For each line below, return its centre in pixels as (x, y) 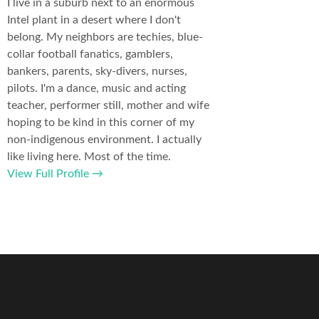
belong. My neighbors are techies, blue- (105, 37)
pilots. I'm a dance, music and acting (96, 88)
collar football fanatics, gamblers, (90, 54)
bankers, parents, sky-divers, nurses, (97, 71)
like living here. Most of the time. (89, 156)
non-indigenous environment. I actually (104, 139)
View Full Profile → (55, 173)
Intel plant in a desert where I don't (94, 20)
